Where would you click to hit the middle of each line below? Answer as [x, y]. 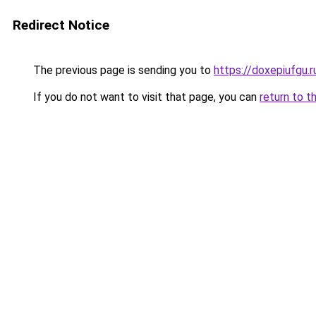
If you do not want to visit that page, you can [145, 97]
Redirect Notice [61, 25]
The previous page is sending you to [122, 70]
